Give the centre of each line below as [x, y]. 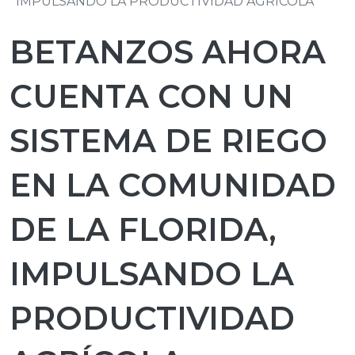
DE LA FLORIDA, [143, 229]
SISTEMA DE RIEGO [168, 141]
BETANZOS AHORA [168, 52]
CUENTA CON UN [151, 96]
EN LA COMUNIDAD [173, 185]
